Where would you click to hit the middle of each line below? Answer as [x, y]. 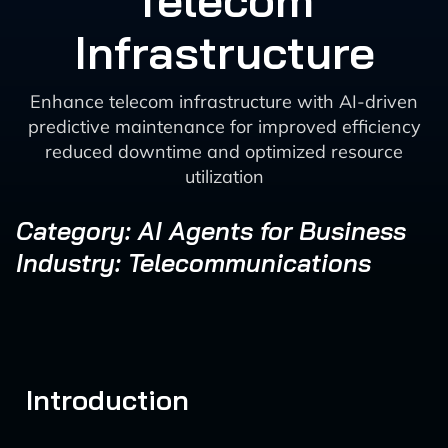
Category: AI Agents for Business [211, 230]
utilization [224, 176]
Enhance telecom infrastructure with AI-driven [224, 101]
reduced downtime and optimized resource [224, 151]
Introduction [107, 399]
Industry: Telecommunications [193, 262]
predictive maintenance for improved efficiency [224, 126]
